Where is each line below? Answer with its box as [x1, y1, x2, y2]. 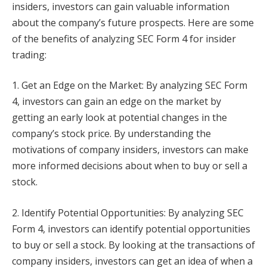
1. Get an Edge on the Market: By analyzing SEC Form [12, 79, 247, 92]
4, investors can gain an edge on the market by [12, 95, 221, 108]
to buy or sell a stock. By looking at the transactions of [12, 238, 255, 252]
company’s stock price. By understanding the [12, 127, 211, 141]
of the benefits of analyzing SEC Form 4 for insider [12, 32, 236, 45]
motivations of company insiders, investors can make [12, 143, 249, 157]
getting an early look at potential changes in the [12, 111, 227, 125]
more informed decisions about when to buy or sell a [12, 159, 247, 173]
